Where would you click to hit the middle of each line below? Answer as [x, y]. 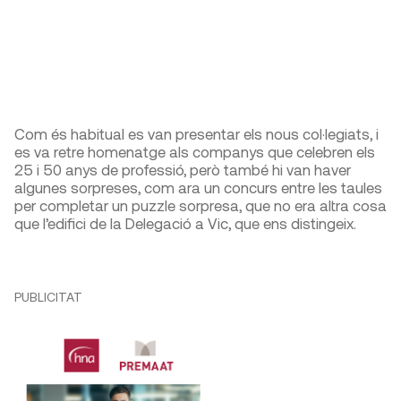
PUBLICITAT [48, 297]
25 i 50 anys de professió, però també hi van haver [183, 170]
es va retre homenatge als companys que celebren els [195, 152]
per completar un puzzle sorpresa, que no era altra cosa [200, 205]
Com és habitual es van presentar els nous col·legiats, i [196, 134]
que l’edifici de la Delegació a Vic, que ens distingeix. [185, 223]
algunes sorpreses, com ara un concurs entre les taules [198, 188]
